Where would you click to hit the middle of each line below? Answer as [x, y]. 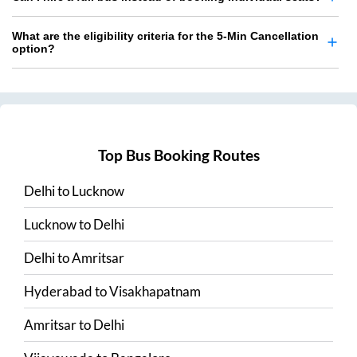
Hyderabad [58, 291]
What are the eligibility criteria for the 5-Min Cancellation [165, 36]
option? [33, 49]
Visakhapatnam [155, 291]
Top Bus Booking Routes [178, 155]
